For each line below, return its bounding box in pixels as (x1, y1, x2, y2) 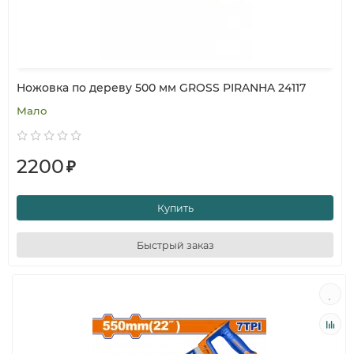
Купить (156, 201, 194, 214)
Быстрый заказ (136, 239, 214, 251)
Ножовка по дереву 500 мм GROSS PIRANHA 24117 (17, 81, 306, 95)
